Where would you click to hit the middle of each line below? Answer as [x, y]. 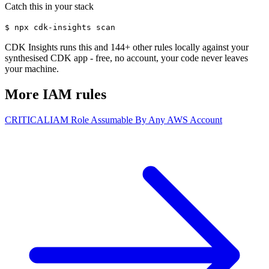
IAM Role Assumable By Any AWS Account [136, 119]
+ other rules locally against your [187, 47]
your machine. [32, 69]
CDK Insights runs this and [58, 47]
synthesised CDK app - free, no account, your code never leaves [126, 58]
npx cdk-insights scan [65, 27]
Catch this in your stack [49, 6]
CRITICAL [27, 119]
